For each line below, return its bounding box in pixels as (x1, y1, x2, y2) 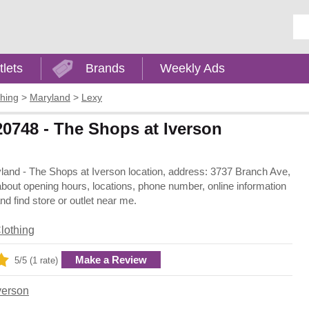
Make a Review (75, 253, 147, 266)
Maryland (30, 92, 70, 103)
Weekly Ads (160, 61, 226, 75)
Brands (85, 61, 125, 75)
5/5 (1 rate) (14, 255, 58, 266)
